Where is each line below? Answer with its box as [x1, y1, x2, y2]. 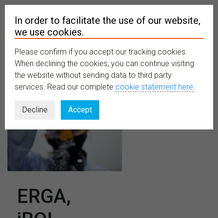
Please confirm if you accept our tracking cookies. [15, 47, 187, 56]
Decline [22, 105, 48, 114]
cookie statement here [115, 82, 193, 91]
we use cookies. [15, 26, 84, 38]
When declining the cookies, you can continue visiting [15, 59, 194, 68]
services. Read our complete [15, 82, 115, 91]
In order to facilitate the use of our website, [15, 15, 200, 26]
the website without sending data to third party [15, 71, 172, 80]
